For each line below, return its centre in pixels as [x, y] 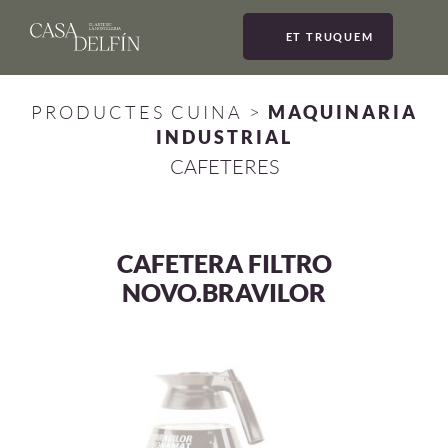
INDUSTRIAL [224, 137]
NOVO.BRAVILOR [224, 292]
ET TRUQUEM [329, 36]
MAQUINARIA [342, 112]
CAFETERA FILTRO [224, 263]
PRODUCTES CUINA [136, 112]
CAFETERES [224, 167]
